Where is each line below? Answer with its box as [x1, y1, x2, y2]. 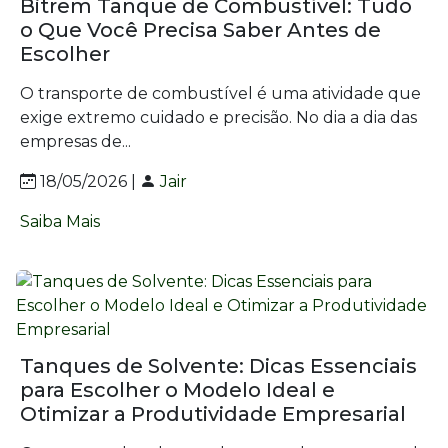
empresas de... [20, 132, 131, 151]
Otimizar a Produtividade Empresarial [20, 402, 406, 426]
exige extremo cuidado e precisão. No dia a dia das [20, 108, 417, 127]
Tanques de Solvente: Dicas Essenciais [20, 354, 417, 378]
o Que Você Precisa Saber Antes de [20, 18, 381, 42]
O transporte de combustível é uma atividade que [20, 84, 421, 103]
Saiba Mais [20, 212, 100, 231]
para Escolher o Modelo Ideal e [20, 378, 335, 402]
